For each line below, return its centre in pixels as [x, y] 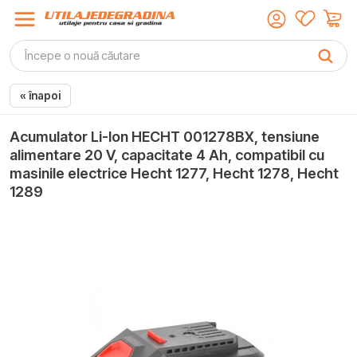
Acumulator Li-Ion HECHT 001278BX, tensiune [165, 137]
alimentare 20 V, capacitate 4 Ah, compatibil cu [167, 155]
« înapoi [40, 96]
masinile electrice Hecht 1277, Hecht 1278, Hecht [174, 174]
